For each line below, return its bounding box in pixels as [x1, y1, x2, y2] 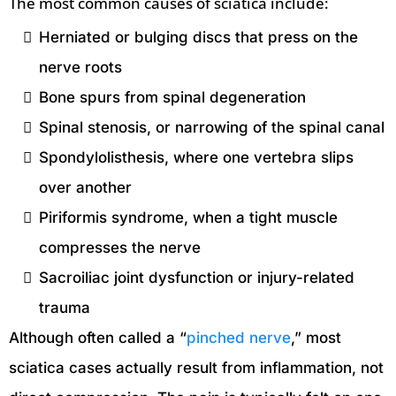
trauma [39, 299, 90, 316]
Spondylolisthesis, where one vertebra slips [39, 148, 354, 166]
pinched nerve [187, 329, 291, 346]
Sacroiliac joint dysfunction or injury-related [39, 269, 354, 286]
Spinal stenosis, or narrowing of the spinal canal [39, 118, 385, 136]
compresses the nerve [39, 239, 201, 256]
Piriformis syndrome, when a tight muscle [39, 209, 338, 226]
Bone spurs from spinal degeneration [39, 88, 306, 106]
